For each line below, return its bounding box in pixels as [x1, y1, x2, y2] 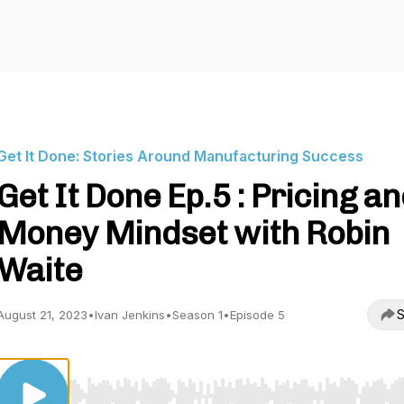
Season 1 [172, 308, 223, 322]
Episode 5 [230, 308, 285, 322]
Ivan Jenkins [95, 308, 165, 322]
